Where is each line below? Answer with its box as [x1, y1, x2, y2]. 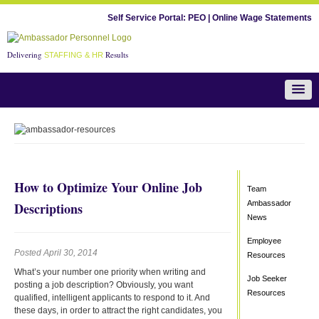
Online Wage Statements [212, 13, 312, 23]
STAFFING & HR [44, 50, 103, 59]
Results [103, 48, 128, 60]
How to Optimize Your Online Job [14, 177, 202, 197]
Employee [246, 236, 281, 245]
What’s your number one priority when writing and [14, 266, 206, 277]
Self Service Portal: [108, 13, 188, 23]
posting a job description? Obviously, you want [14, 279, 193, 290]
